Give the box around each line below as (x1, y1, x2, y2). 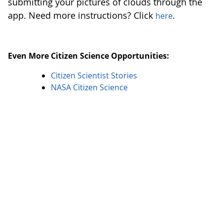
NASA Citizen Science (50, 82, 128, 93)
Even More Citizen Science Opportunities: (8, 50, 169, 62)
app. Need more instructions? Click (8, 9, 155, 22)
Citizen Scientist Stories (50, 70, 139, 81)
